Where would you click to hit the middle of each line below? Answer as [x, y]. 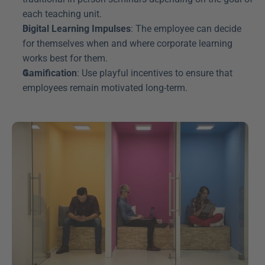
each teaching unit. [62, 14]
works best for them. [65, 58]
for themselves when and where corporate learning [127, 43]
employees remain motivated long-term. [105, 88]
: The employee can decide [186, 28]
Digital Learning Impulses [77, 28]
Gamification [50, 73]
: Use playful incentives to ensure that [155, 73]
